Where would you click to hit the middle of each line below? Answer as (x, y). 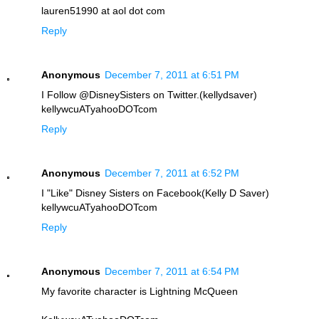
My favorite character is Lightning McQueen (140, 291)
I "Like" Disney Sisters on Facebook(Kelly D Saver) (155, 193)
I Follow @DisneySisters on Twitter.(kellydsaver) (149, 95)
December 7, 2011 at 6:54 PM (172, 271)
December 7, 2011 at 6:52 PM (172, 173)
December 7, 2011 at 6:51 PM (172, 75)
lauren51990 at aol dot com (103, 11)
